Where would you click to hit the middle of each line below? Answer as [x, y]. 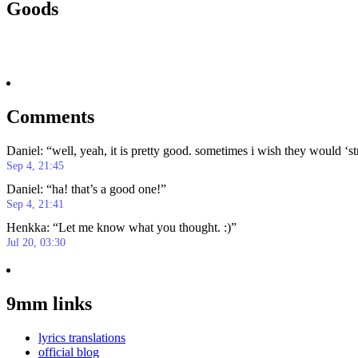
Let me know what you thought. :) [145, 228]
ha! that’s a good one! [106, 189]
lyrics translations [82, 338]
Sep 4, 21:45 [35, 166]
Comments [50, 117]
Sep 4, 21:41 [35, 205]
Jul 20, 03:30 [36, 243]
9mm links [49, 304]
